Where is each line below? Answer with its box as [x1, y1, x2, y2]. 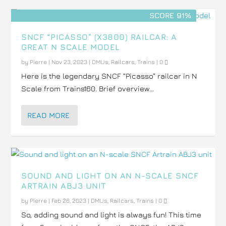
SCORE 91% [149, 11, 192, 20]
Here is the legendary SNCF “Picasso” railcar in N [21, 72, 198, 80]
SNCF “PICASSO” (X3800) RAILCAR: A [21, 32, 177, 41]
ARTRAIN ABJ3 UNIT [21, 181, 106, 190]
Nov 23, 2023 [51, 58, 88, 66]
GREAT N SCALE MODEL [21, 42, 120, 51]
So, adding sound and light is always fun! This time [21, 210, 202, 219]
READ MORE [27, 111, 70, 120]
